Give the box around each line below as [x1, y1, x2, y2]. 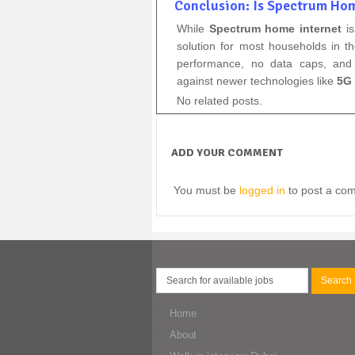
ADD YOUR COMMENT [171, 146, 284, 160]
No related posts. [177, 94, 262, 107]
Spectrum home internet [208, 21, 342, 35]
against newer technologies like [177, 74, 337, 87]
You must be [174, 184, 240, 197]
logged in [239, 184, 286, 197]
